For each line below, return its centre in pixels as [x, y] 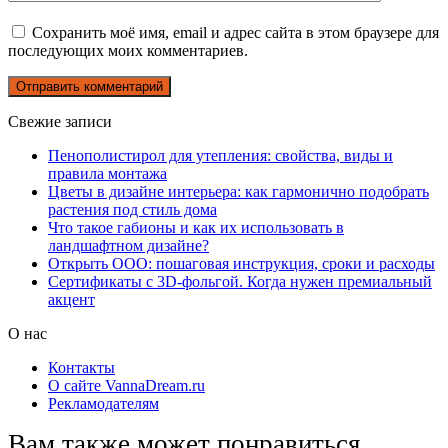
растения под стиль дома [132, 209]
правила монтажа [107, 173]
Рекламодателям [103, 403]
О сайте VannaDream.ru [126, 385]
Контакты [81, 367]
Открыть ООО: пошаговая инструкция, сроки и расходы [241, 263]
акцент [71, 299]
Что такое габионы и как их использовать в [196, 227]
